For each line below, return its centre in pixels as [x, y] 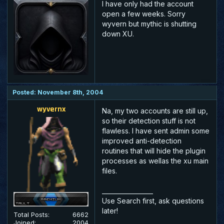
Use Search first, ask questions [153, 200]
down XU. [118, 33]
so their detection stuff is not [149, 120]
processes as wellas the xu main [155, 160]
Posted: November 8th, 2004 [58, 92]
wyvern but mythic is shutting [149, 23]
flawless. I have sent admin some [156, 130]
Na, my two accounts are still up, [155, 110]
